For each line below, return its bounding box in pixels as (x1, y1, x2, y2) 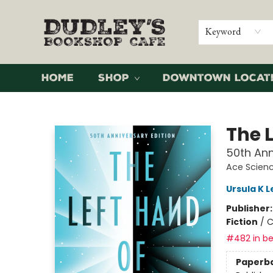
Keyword (205, 24, 241, 38)
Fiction (225, 216, 258, 228)
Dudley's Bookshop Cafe (9, 97, 112, 110)
